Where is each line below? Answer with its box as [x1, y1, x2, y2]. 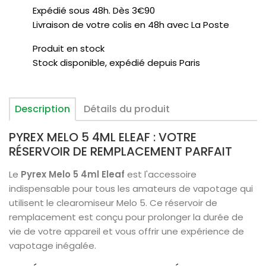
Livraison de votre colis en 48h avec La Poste [33, 18, 229, 31]
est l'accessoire [125, 168, 197, 180]
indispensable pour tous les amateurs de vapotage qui [9, 182, 253, 195]
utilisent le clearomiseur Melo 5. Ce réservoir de [9, 197, 217, 209]
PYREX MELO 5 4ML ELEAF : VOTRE [9, 129, 197, 145]
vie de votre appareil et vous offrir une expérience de [9, 225, 244, 237]
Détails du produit [84, 102, 170, 116]
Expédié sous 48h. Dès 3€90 [33, 4, 155, 17]
